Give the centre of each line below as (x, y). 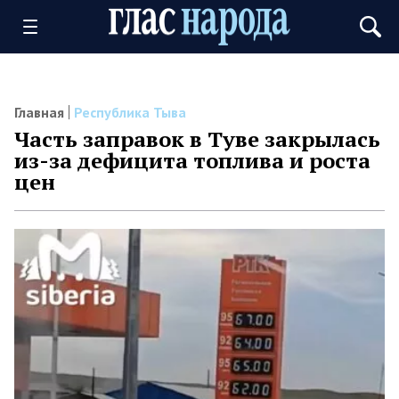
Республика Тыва (130, 112)
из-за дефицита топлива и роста (192, 160)
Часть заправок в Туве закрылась (197, 139)
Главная (39, 112)
